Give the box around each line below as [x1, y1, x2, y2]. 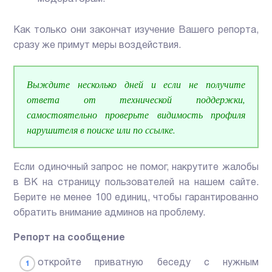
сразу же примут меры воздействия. [13, 41, 182, 50]
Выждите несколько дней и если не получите [27, 78, 245, 91]
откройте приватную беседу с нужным [38, 259, 259, 268]
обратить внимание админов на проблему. [13, 209, 206, 218]
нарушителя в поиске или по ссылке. [27, 123, 176, 137]
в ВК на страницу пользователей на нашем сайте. [13, 178, 259, 188]
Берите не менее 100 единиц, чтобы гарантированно [13, 194, 259, 203]
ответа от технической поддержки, [27, 93, 245, 106]
